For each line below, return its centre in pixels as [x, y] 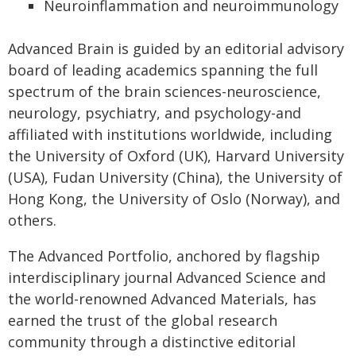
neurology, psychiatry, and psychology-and [155, 113]
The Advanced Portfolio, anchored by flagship [164, 256]
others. [32, 220]
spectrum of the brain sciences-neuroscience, [164, 91]
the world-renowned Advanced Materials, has [162, 299]
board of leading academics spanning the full [163, 70]
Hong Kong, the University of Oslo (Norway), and [174, 199]
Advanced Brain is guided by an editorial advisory [176, 48]
